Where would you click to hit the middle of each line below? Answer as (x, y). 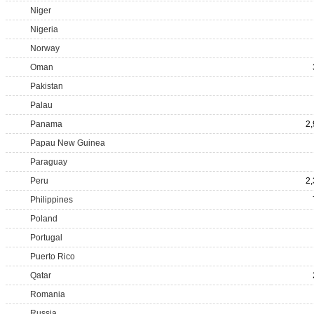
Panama (46, 124)
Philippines (52, 200)
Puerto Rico (53, 257)
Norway (45, 48)
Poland (44, 219)
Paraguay (49, 162)
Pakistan (47, 86)
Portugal (46, 238)
